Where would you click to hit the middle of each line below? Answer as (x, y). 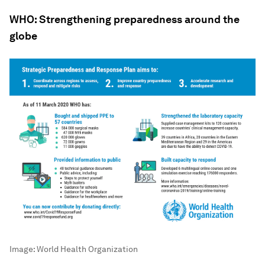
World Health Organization (87, 249)
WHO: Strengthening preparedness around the (125, 20)
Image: (23, 249)
